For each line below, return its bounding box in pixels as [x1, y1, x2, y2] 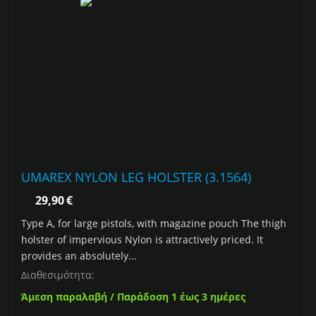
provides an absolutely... [21, 249, 137, 263]
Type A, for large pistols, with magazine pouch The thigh [21, 217, 286, 231]
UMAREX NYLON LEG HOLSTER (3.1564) [21, 169, 251, 186]
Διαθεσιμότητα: [21, 268, 95, 282]
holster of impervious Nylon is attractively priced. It [21, 233, 263, 247]
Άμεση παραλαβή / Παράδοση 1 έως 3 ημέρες [21, 290, 245, 304]
